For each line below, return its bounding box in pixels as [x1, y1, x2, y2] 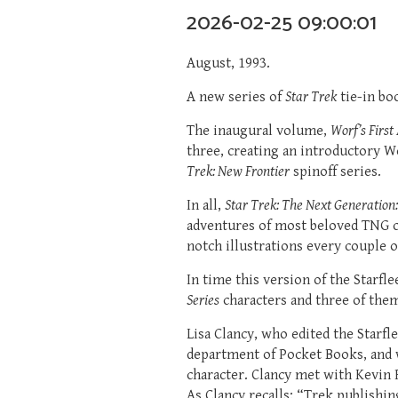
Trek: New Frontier [187, 163, 290, 180]
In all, [187, 196, 225, 214]
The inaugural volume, [187, 122, 330, 139]
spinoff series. [290, 163, 381, 180]
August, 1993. [187, 54, 270, 72]
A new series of [187, 88, 285, 106]
